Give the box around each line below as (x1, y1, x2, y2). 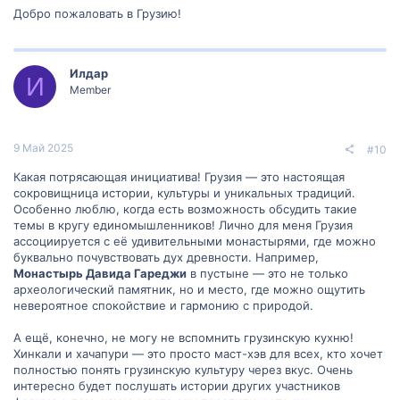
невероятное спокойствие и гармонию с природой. (13, 297, 313, 312)
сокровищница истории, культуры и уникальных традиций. (13, 185, 355, 200)
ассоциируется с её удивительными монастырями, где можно (13, 233, 376, 248)
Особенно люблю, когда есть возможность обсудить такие (13, 201, 357, 216)
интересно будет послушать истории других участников (13, 378, 340, 393)
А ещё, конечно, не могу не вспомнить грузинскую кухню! (13, 329, 354, 345)
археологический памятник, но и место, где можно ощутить (13, 281, 365, 296)
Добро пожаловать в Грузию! (13, 6, 181, 21)
